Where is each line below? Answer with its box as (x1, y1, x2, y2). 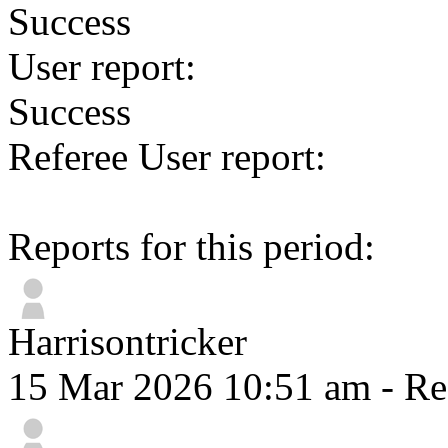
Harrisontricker (8, 320, 247, 363)
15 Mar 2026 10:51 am (8, 365, 371, 408)
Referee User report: (8, 135, 326, 178)
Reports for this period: (8, 225, 375, 268)
